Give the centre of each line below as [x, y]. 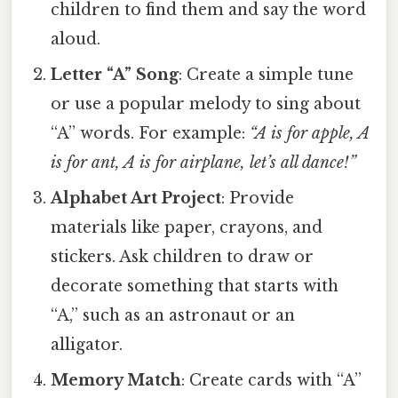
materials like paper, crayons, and [187, 228]
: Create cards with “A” [272, 381]
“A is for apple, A [310, 134]
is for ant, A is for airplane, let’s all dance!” [204, 163]
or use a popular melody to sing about [206, 104]
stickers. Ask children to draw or [183, 257]
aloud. [76, 40]
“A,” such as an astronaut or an [173, 316]
